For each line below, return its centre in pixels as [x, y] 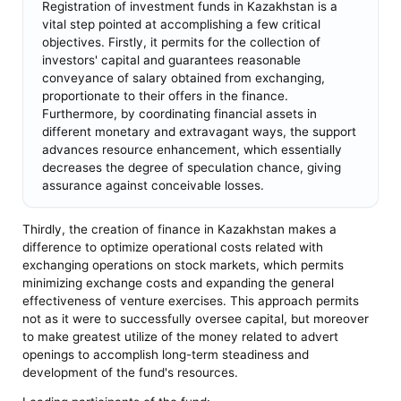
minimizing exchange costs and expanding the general [179, 282]
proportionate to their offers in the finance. [165, 96]
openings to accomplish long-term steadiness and [166, 354]
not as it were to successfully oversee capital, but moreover [196, 318]
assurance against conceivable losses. [153, 186]
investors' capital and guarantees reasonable [171, 60]
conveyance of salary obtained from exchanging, [183, 78]
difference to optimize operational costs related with [173, 247]
